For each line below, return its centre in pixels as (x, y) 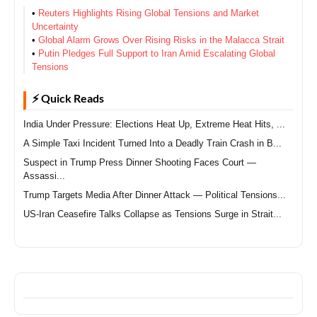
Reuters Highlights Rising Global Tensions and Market (149, 13)
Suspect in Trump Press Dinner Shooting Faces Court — (140, 162)
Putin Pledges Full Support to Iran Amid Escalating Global (157, 53)
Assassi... (44, 175)
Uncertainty (55, 26)
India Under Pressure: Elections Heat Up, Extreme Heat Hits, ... (154, 124)
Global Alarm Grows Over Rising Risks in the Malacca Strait (161, 40)
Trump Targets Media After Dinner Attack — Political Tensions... (155, 195)
